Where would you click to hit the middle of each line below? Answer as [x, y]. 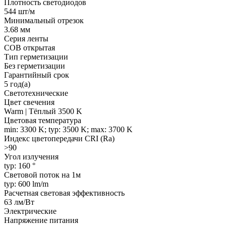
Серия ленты [26, 38]
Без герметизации [35, 66]
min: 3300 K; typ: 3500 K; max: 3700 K [68, 129]
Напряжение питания [41, 220]
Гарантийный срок [37, 75]
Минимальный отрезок [44, 20]
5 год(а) [17, 84]
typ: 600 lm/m [26, 184]
